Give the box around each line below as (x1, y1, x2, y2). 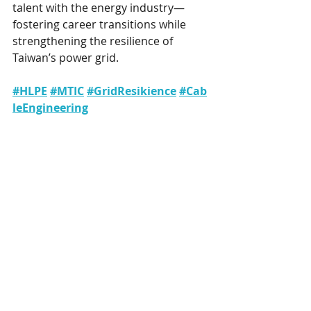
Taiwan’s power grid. (12, 50, 119, 65)
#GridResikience (87, 83, 176, 99)
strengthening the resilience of (12, 33, 176, 49)
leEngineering (12, 100, 88, 115)
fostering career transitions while (12, 17, 189, 32)
